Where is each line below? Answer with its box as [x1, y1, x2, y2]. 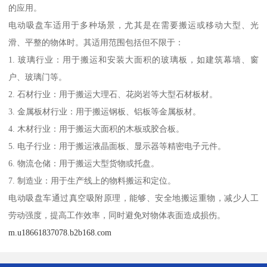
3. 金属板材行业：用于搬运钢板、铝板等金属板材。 [8, 107, 201, 117]
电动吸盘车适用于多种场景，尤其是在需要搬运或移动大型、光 [8, 20, 259, 30]
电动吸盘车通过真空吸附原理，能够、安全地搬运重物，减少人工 [8, 193, 259, 203]
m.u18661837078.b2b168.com [8, 228, 112, 238]
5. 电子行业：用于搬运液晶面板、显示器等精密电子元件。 [8, 141, 226, 151]
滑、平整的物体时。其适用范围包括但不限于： [8, 38, 184, 48]
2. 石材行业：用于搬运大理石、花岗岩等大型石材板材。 [8, 89, 218, 100]
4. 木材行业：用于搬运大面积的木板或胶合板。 [8, 124, 185, 134]
